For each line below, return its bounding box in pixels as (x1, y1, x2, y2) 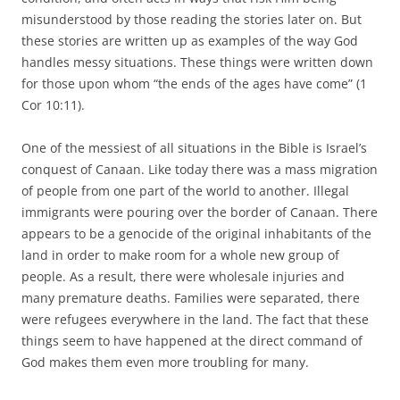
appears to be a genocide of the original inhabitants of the (21, 224, 371, 242)
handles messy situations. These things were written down (21, 53, 373, 71)
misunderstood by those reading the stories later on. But (21, 10, 362, 28)
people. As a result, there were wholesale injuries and (21, 267, 345, 285)
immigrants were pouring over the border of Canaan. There (21, 203, 378, 221)
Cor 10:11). (21, 96, 85, 113)
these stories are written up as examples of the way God (21, 31, 358, 49)
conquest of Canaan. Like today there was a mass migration (21, 160, 378, 178)
